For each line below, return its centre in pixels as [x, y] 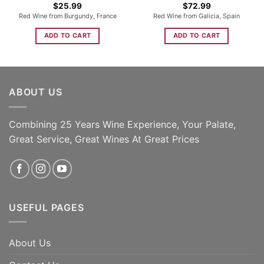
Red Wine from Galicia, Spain [197, 16]
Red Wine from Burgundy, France [67, 16]
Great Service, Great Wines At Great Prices [104, 139]
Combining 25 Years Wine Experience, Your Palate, [122, 124]
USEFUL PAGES [47, 207]
